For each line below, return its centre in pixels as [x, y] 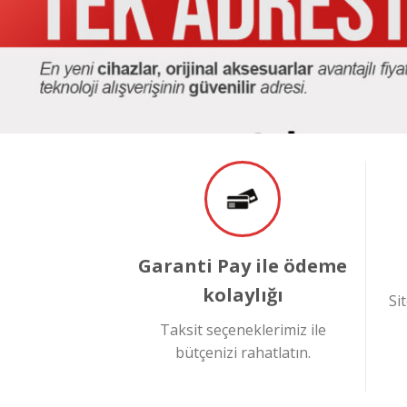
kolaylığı [243, 294]
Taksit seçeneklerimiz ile [243, 329]
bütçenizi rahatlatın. [243, 352]
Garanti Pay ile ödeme [243, 265]
